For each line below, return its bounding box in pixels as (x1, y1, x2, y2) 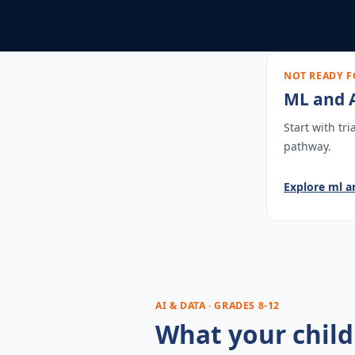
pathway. (284, 139, 331, 154)
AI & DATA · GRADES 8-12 (155, 298, 281, 312)
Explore (284, 179, 328, 194)
